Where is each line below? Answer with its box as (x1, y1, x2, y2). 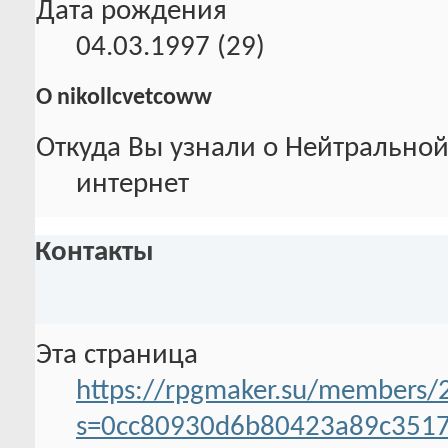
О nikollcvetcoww (36, 86, 212, 111)
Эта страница (36, 340, 198, 370)
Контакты (35, 237, 154, 267)
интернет (76, 170, 189, 200)
